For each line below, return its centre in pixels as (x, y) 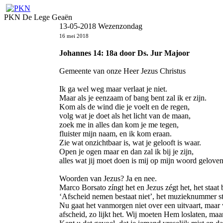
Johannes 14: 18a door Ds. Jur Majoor (124, 53)
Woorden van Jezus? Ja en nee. (108, 178)
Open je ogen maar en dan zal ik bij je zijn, (126, 152)
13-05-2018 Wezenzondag (101, 26)
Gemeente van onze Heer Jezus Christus (122, 71)
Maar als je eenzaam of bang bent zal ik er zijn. (133, 98)
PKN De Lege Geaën (38, 17)
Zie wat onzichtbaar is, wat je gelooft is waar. (130, 143)
